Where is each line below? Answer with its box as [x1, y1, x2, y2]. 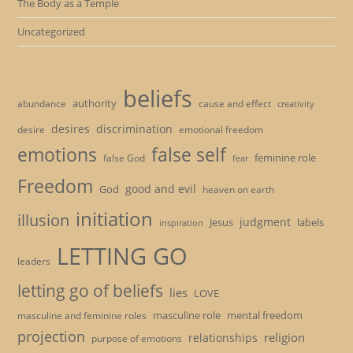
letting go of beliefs [17, 280, 164, 303]
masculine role [153, 308, 221, 323]
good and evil [125, 181, 197, 197]
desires [51, 121, 91, 137]
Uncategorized [17, 24, 86, 39]
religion [264, 329, 306, 346]
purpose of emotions [91, 332, 183, 346]
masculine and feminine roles [17, 309, 147, 323]
